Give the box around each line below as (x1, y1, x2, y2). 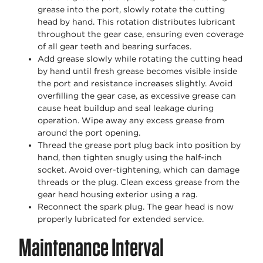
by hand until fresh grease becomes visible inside (38, 66, 237, 76)
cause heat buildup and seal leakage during (38, 103, 214, 113)
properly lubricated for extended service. (38, 214, 204, 224)
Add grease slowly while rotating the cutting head (38, 53, 242, 63)
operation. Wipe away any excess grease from (38, 115, 224, 125)
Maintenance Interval (19, 232, 164, 262)
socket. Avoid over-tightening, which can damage (38, 164, 240, 174)
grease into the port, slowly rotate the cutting (38, 4, 225, 14)
